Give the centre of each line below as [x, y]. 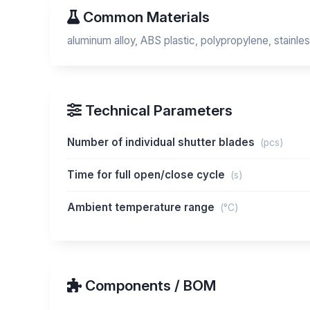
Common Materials [145, 17]
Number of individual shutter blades [162, 142]
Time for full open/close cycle [147, 175]
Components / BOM [149, 285]
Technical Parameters [157, 110]
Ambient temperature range [142, 207]
